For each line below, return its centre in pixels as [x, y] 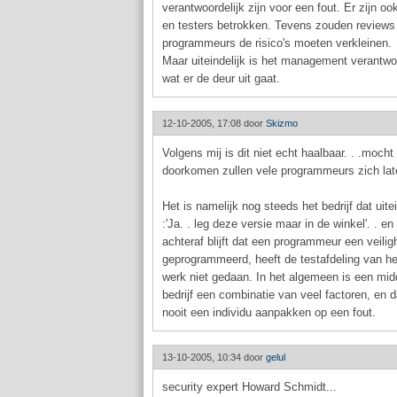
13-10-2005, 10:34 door [214, 357]
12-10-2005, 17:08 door [214, 123]
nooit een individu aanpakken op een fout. [269, 312]
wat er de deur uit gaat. [221, 78]
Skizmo [282, 123]
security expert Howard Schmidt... [249, 387]
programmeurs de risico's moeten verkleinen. [277, 43]
